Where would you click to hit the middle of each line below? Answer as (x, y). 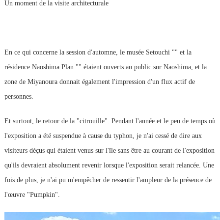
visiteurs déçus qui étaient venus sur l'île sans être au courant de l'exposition (109, 150)
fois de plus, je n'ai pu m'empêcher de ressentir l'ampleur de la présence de (108, 180)
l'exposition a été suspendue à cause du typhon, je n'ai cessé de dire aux (103, 136)
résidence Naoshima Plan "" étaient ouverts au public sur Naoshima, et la (105, 67)
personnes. (19, 96)
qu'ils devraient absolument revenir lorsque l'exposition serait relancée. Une (109, 165)
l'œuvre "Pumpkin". (32, 194)
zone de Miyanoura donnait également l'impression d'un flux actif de (99, 82)
